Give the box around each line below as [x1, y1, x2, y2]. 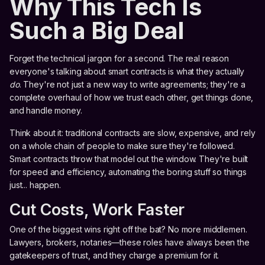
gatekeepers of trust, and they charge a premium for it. [9, 250, 219, 261]
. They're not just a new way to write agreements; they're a [19, 79, 245, 90]
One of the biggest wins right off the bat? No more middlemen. [9, 224, 247, 235]
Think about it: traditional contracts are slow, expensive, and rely [9, 128, 256, 138]
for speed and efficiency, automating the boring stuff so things [9, 167, 247, 177]
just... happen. [9, 180, 61, 190]
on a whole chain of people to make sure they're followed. [9, 141, 235, 151]
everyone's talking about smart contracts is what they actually [9, 66, 245, 77]
